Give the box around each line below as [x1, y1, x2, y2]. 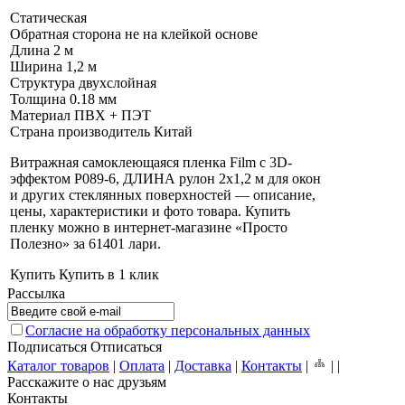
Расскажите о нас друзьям [7, 374, 166, 390]
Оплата [119, 358, 165, 373]
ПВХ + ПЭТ [74, 107, 151, 123]
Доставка [174, 358, 231, 373]
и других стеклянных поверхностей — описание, [10, 186, 316, 202]
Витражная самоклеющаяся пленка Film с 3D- [10, 154, 292, 170]
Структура [10, 74, 75, 90]
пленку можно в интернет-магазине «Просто [10, 219, 287, 235]
